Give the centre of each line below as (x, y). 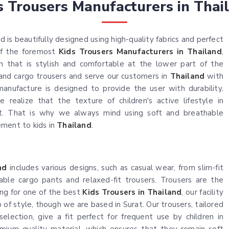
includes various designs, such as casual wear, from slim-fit (115, 168)
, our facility (202, 192)
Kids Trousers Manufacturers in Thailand (140, 52)
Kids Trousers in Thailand (132, 192)
